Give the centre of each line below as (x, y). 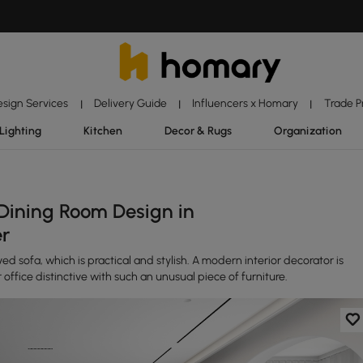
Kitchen (102, 130)
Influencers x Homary (246, 103)
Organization (308, 130)
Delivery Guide (130, 103)
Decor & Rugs (198, 130)
